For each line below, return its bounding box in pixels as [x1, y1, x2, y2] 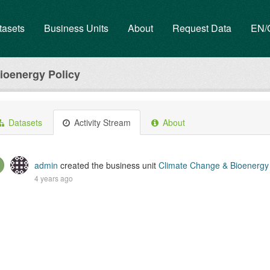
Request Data [172, 21, 231, 35]
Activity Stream [72, 116, 131, 128]
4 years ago [34, 173, 73, 183]
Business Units [44, 21, 108, 35]
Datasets [6, 116, 42, 128]
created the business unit [60, 159, 159, 171]
